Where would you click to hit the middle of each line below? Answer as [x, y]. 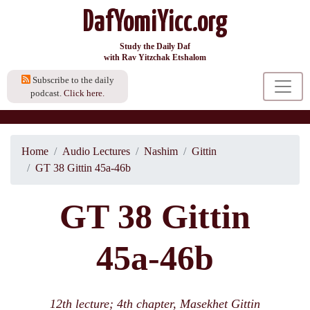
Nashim [161, 151]
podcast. [47, 93]
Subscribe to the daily [72, 80]
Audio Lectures [96, 151]
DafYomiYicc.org [155, 23]
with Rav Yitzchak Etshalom [155, 57]
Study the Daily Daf [155, 46]
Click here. [84, 93]
